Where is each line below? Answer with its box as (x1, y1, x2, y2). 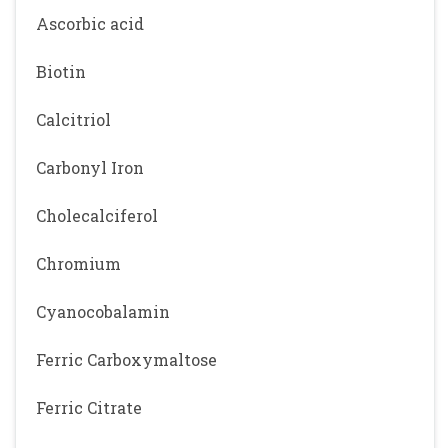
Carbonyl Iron (36, 157, 144, 178)
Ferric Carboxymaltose (36, 349, 217, 370)
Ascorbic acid (36, 13, 144, 34)
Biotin (36, 61, 86, 82)
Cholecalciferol (36, 205, 158, 226)
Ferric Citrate (36, 397, 142, 418)
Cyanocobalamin (36, 301, 170, 322)
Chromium (36, 253, 121, 274)
